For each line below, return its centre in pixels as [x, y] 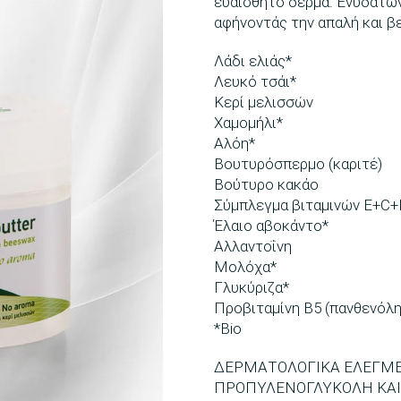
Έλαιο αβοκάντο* [271, 226]
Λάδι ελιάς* [253, 61]
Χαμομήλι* [248, 123]
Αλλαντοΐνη [253, 247]
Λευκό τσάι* [255, 82]
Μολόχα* [245, 267]
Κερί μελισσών [264, 102]
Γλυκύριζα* [252, 288]
